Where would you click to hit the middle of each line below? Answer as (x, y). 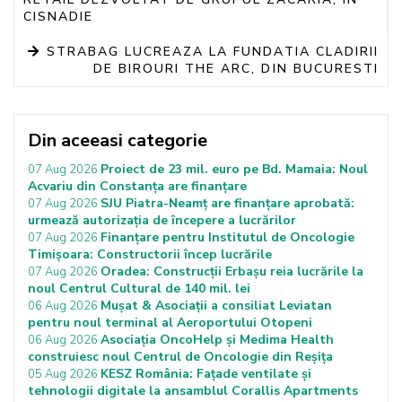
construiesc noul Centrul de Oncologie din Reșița (180, 357)
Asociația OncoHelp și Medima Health (217, 340)
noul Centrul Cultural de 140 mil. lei (139, 288)
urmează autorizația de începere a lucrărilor (162, 220)
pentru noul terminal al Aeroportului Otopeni (170, 323)
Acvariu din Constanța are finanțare (137, 186)
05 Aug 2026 (64, 374)
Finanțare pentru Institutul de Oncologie (227, 237)
